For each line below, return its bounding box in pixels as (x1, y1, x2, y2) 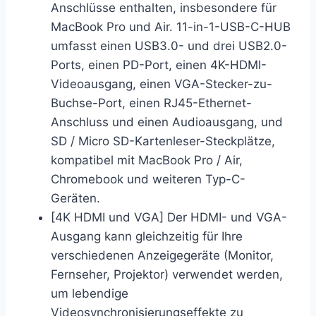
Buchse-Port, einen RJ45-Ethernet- (51, 96, 252, 111)
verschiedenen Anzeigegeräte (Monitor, (51, 248, 274, 263)
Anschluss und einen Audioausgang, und (51, 115, 283, 130)
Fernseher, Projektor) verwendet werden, (51, 267, 283, 282)
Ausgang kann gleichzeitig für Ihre (51, 229, 243, 244)
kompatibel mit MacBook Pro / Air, (51, 153, 243, 168)
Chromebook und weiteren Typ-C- (51, 172, 245, 187)
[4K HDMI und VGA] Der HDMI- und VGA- (51, 210, 287, 225)
